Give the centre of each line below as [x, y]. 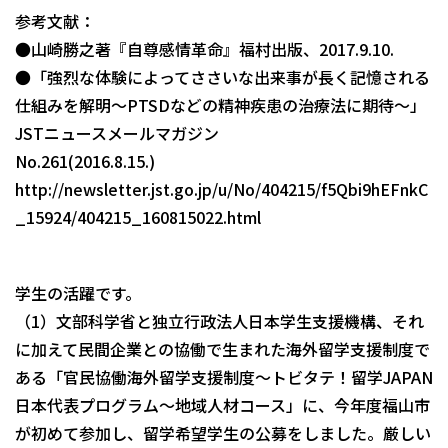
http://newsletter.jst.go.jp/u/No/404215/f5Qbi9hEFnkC [221, 188]
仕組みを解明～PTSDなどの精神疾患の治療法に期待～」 [220, 104]
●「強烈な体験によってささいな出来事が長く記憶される [222, 76]
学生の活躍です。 [78, 292]
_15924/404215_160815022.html [138, 216]
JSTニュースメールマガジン [117, 132]
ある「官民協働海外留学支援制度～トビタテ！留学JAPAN [224, 376]
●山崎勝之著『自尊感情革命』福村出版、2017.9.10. [204, 48]
